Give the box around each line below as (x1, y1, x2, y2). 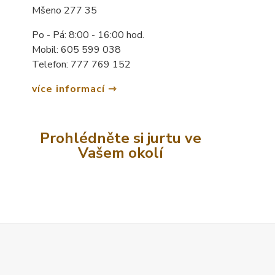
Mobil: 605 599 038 (32, 43, 121, 57)
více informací (32, 82, 105, 96)
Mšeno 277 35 (32, 4, 97, 18)
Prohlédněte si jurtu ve (40, 128, 202, 149)
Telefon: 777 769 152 (32, 58, 131, 72)
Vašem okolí (78, 143, 164, 163)
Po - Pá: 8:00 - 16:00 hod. (32, 28, 144, 42)
